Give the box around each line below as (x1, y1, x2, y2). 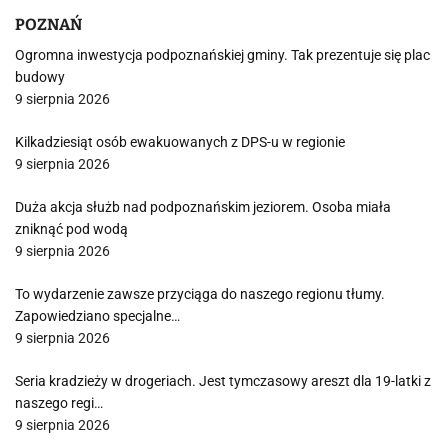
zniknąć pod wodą (15, 221, 128, 237)
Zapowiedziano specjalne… (15, 308, 180, 324)
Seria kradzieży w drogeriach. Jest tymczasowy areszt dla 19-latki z (15, 373, 431, 389)
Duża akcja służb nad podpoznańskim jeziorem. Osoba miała (15, 199, 391, 215)
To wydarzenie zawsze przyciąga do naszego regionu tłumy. (15, 286, 385, 302)
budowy (15, 69, 65, 85)
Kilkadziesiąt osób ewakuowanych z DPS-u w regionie (15, 134, 345, 150)
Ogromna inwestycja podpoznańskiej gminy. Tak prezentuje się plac (15, 47, 430, 63)
